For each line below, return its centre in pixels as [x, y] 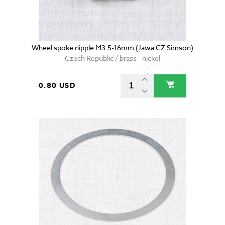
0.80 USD [57, 86]
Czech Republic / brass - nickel [113, 58]
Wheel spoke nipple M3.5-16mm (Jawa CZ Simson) [113, 48]
